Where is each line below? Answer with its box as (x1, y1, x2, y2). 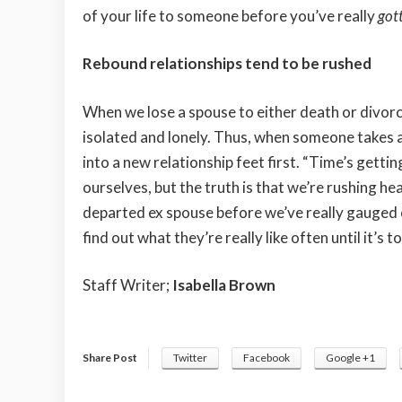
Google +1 (326, 350, 375, 364)
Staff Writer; (83, 275, 170, 295)
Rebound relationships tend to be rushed (83, 54, 377, 74)
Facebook (243, 350, 290, 364)
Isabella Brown (170, 275, 275, 295)
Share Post (83, 350, 137, 364)
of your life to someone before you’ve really (83, 5, 378, 25)
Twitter (173, 350, 207, 364)
